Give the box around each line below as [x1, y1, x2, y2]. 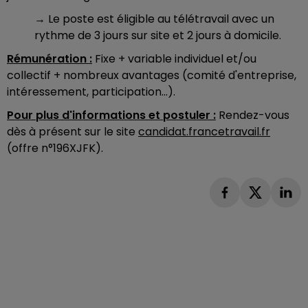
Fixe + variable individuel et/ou [92, 50, 256, 67]
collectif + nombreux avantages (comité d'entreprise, [7, 67, 296, 83]
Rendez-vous [216, 107, 289, 123]
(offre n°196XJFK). [7, 140, 103, 156]
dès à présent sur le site [7, 123, 138, 140]
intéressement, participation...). [7, 83, 175, 100]
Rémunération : [7, 50, 92, 67]
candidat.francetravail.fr [138, 123, 270, 140]
